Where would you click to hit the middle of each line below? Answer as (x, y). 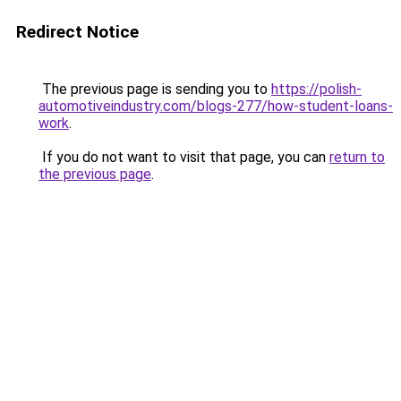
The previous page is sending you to (155, 89)
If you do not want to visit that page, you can (184, 157)
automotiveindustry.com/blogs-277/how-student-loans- (216, 106)
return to (357, 157)
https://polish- (316, 89)
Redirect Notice (77, 32)
